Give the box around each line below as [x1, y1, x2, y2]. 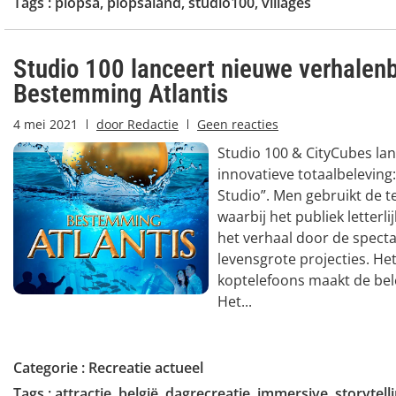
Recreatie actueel [88, 358, 203, 377]
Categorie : [13, 358, 88, 377]
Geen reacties [197, 116, 278, 133]
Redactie [124, 116, 179, 133]
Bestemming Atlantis [13, 79, 228, 109]
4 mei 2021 [13, 116, 78, 133]
